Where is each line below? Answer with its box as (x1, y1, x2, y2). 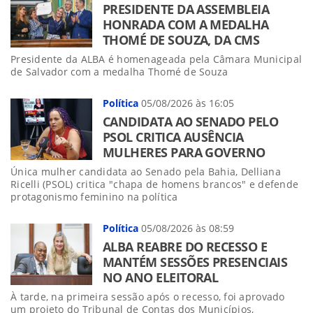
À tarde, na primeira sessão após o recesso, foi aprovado (10, 289, 285, 303)
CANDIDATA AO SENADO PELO (103, 112, 279, 130)
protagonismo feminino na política (10, 189, 178, 203)
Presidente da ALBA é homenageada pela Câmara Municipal (10, 52, 303, 66)
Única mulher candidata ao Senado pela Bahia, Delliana (10, 164, 281, 178)
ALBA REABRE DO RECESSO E (103, 238, 268, 255)
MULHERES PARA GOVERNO (103, 143, 265, 161)
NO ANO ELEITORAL (103, 268, 219, 286)
